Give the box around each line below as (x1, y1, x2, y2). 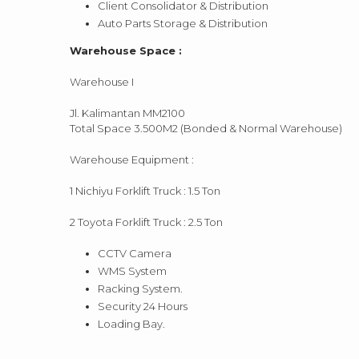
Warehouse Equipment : (70, 152, 194, 166)
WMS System (98, 264, 167, 277)
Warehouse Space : (70, 43, 182, 57)
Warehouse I (70, 75, 134, 88)
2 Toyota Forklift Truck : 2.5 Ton (70, 215, 223, 228)
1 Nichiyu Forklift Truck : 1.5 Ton (70, 184, 220, 197)
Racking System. (98, 281, 183, 295)
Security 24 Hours (98, 299, 188, 313)
